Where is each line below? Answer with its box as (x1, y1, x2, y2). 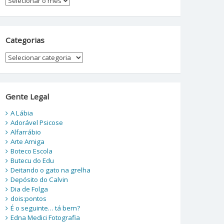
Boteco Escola (10, 146, 52, 155)
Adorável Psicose (10, 117, 63, 127)
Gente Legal (5, 91, 49, 102)
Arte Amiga (10, 136, 44, 146)
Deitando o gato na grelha (10, 165, 90, 174)
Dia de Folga (10, 184, 48, 193)
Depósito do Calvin (10, 174, 68, 184)
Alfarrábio (10, 127, 41, 136)
